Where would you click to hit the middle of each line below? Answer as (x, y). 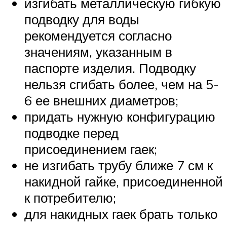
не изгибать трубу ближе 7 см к (119, 165)
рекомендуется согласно (98, 36)
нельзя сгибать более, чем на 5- (122, 84)
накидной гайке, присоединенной (124, 182)
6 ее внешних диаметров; (101, 101)
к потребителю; (70, 198)
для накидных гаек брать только (121, 214)
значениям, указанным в (98, 52)
